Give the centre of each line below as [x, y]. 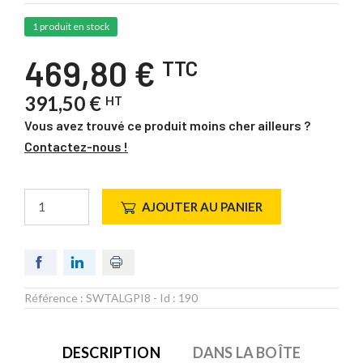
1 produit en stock [71, 26]
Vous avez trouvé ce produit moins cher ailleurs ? [167, 125]
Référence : [55, 297]
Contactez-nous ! [76, 146]
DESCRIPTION [111, 352]
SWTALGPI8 [118, 297]
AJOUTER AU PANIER [202, 207]
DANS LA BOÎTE [247, 352]
